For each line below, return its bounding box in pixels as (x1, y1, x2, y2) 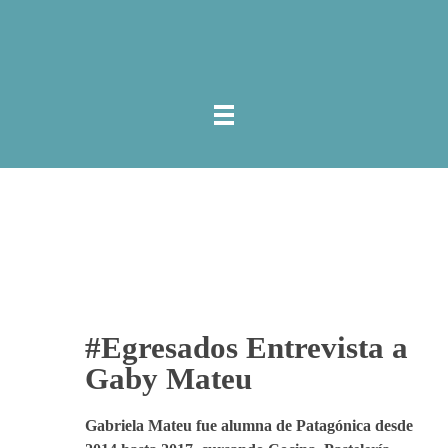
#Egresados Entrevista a (85, 330, 408, 365)
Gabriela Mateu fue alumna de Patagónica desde (85, 417, 413, 434)
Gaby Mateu (85, 361, 252, 396)
